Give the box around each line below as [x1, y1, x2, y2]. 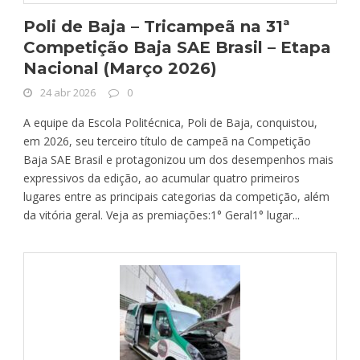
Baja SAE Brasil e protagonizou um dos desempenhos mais [23, 151, 333, 167]
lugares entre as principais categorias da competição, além [23, 188, 329, 204]
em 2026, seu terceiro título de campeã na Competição [23, 133, 311, 149]
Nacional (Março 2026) [23, 58, 217, 78]
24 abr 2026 [40, 84, 96, 100]
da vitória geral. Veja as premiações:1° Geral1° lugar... [23, 207, 300, 223]
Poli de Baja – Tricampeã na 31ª [23, 16, 290, 36]
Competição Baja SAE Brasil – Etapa [23, 37, 331, 57]
